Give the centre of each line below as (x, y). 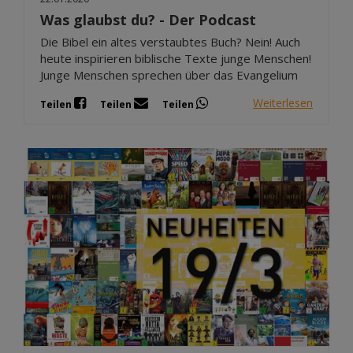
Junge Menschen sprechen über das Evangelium (169, 74)
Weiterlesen (283, 103)
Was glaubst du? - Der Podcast (148, 19)
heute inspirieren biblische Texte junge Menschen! (176, 58)
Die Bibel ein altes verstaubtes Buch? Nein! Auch (170, 41)
